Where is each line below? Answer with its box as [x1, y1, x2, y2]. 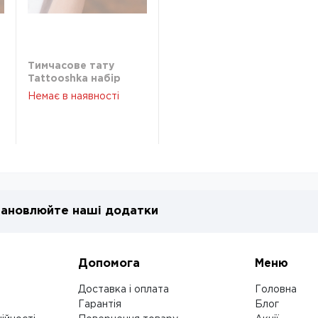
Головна [254, 285, 297, 294]
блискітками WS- [28, 100, 120, 109]
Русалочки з [28, 87, 94, 96]
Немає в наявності [28, 92, 119, 101]
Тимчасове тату [28, 62, 114, 70]
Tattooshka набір [28, 75, 121, 83]
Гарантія [78, 300, 122, 309]
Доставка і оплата [78, 285, 170, 294]
